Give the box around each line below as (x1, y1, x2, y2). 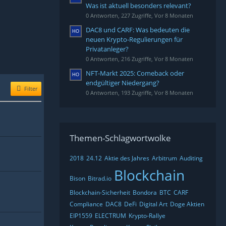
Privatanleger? (86, 44, 129, 53)
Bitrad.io (88, 174, 111, 183)
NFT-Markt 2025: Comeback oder (86, 69, 184, 78)
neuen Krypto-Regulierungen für (86, 35, 183, 44)
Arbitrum (152, 154, 177, 162)
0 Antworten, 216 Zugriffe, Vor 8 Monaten (86, 55, 193, 63)
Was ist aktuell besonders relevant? (86, 1, 191, 10)
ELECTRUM (95, 211, 126, 220)
